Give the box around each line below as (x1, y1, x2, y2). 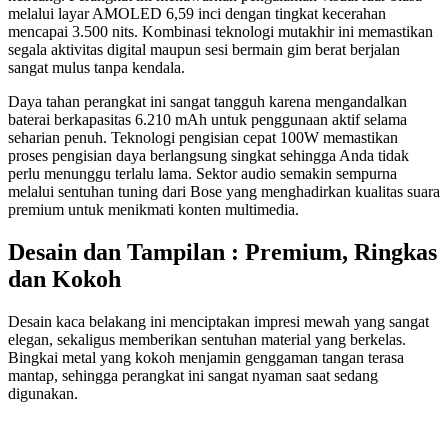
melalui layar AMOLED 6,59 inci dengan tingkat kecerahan (8, 4, 386, 22)
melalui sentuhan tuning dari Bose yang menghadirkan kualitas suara (8, 182, 440, 200)
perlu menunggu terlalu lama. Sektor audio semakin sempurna (8, 164, 397, 182)
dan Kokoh (8, 265, 121, 292)
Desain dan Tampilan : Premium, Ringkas (8, 238, 437, 265)
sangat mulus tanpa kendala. (8, 58, 185, 76)
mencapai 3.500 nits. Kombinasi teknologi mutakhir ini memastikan (8, 22, 433, 40)
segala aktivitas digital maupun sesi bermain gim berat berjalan (8, 40, 400, 58)
